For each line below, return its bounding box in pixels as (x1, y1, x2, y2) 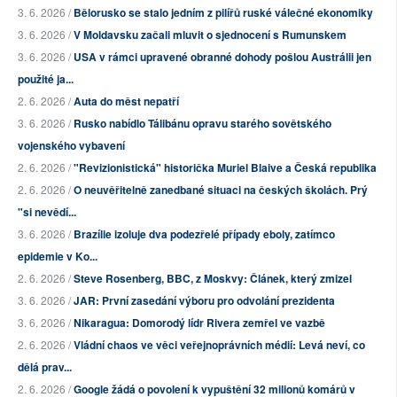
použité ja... (18, 71, 74, 88)
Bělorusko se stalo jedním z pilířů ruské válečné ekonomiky (74, 4, 373, 21)
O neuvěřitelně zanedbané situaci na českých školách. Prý (74, 182, 368, 198)
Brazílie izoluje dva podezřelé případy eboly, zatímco (74, 226, 335, 243)
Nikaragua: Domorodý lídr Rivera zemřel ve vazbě (74, 315, 325, 331)
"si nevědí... (18, 204, 76, 221)
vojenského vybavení (18, 137, 125, 154)
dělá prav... (18, 359, 72, 376)
